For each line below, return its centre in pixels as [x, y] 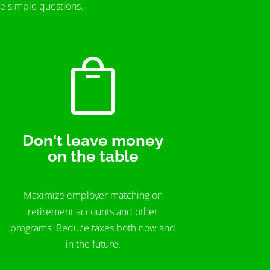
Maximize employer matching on [93, 196]
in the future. [93, 244]
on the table [93, 156]
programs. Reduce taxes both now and [93, 228]
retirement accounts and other [93, 212]
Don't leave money [93, 140]
